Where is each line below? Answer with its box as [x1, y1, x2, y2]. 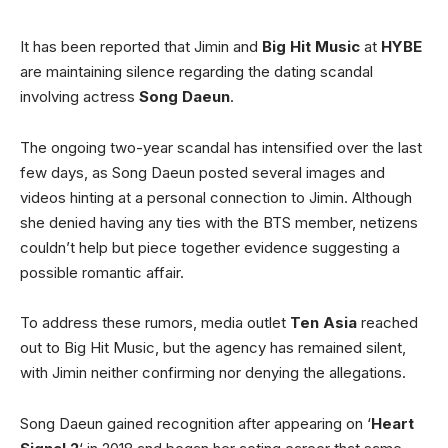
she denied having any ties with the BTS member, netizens [20, 212, 418, 232]
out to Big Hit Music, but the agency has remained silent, [20, 338, 406, 357]
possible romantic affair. [20, 262, 184, 282]
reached [357, 313, 418, 332]
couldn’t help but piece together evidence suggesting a [20, 237, 400, 257]
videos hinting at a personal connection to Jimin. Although [20, 187, 412, 207]
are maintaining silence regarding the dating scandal [20, 62, 373, 81]
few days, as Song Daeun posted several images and [20, 162, 385, 182]
